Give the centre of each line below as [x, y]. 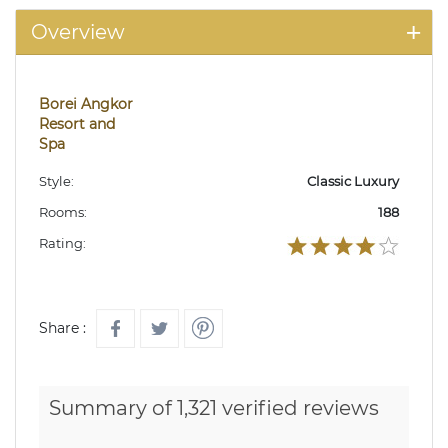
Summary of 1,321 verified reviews [214, 407]
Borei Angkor [86, 103]
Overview [78, 31]
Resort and [77, 123]
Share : [62, 327]
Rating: [62, 242]
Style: [56, 180]
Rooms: [63, 211]
